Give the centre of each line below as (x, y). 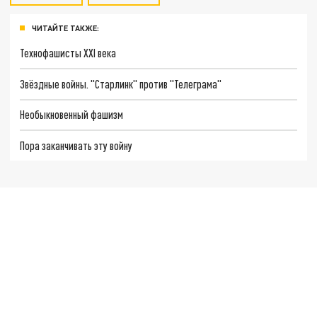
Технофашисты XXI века (68, 53)
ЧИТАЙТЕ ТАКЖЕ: (65, 28)
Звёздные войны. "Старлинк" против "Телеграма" (121, 83)
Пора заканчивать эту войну (76, 146)
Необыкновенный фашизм (72, 115)
